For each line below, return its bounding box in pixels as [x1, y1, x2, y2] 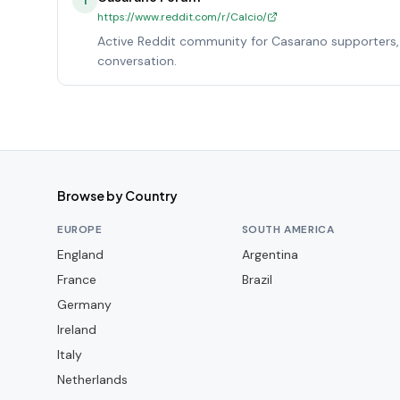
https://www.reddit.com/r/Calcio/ [97, 10, 267, 24]
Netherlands [57, 371, 128, 387]
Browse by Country [57, 187, 178, 204]
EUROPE [57, 222, 103, 237]
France [57, 271, 96, 287]
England [57, 246, 104, 262]
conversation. [97, 53, 177, 69]
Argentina [241, 246, 298, 262]
